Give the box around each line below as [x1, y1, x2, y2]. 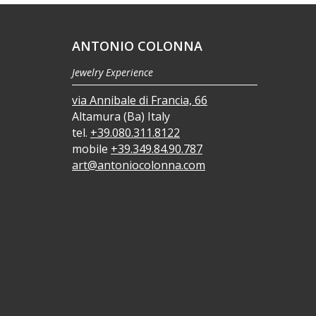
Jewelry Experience [72, 66, 153, 79]
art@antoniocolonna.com [72, 157, 205, 173]
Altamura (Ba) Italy [72, 109, 170, 124]
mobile [72, 141, 111, 157]
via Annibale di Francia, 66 [72, 92, 207, 108]
